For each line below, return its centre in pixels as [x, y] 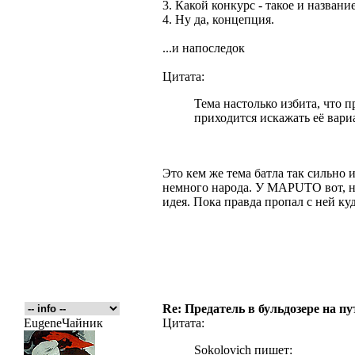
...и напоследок [204, 48]
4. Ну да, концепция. [218, 19]
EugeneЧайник [63, 323]
